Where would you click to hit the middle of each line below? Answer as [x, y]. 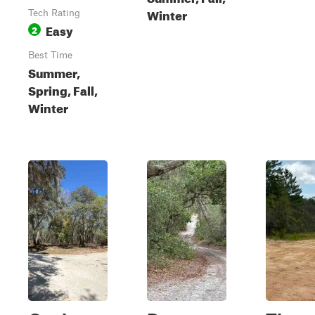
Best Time [50, 55]
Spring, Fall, [63, 89]
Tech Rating [54, 13]
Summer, [54, 71]
